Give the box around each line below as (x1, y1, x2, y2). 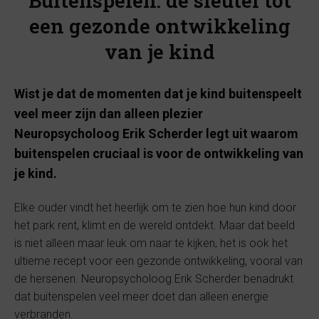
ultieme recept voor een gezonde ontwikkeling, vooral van (14, 254, 303, 268)
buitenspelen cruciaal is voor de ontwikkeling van (14, 146, 303, 161)
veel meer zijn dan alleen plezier (14, 106, 203, 121)
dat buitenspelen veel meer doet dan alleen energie (14, 290, 268, 303)
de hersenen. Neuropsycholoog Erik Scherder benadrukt (14, 272, 293, 286)
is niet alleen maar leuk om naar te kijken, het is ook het (14, 236, 288, 250)
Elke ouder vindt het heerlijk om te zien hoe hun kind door (14, 201, 296, 214)
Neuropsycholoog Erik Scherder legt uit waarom (14, 126, 298, 141)
